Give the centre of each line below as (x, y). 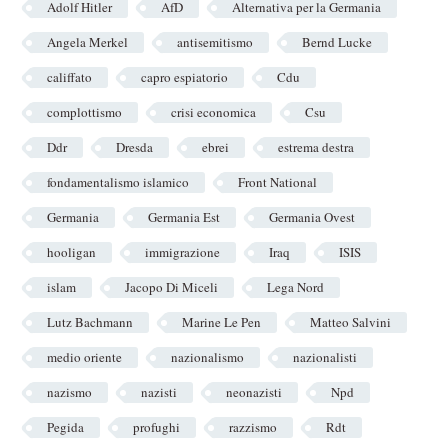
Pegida (65, 427)
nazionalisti (325, 357)
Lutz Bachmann (90, 322)
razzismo (253, 427)
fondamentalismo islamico (118, 182)
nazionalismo (207, 357)
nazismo (69, 392)
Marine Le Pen (221, 322)
